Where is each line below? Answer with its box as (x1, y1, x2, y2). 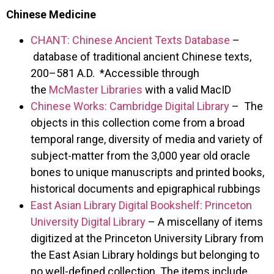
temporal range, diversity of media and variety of (31, 132, 263, 146)
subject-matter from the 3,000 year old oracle (31, 149, 250, 162)
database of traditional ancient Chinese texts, (31, 50, 251, 63)
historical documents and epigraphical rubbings (31, 182, 261, 195)
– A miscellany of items (146, 215, 263, 228)
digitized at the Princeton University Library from (31, 231, 264, 245)
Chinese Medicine (6, 8, 96, 21)
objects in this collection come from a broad (31, 116, 245, 129)
